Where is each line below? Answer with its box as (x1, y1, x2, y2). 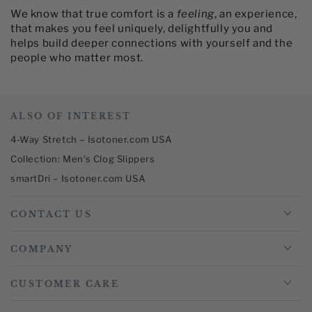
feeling (176, 7, 214, 20)
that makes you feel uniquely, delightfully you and (10, 22, 274, 35)
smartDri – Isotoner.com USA (10, 172, 146, 184)
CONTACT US (10, 208, 92, 219)
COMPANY (10, 243, 73, 254)
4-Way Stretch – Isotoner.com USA (10, 133, 172, 145)
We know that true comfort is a (10, 7, 177, 20)
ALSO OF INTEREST (10, 110, 132, 121)
